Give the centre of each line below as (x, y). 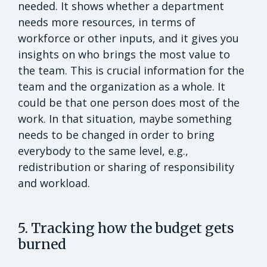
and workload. (54, 183)
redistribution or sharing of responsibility (126, 167)
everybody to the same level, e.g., (103, 150)
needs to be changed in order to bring (116, 134)
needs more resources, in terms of (107, 22)
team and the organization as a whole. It (122, 86)
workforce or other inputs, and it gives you (128, 38)
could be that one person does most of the (129, 102)
